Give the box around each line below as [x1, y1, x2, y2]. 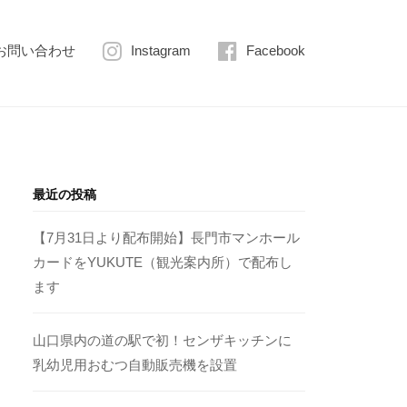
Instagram [131, 43, 191, 58]
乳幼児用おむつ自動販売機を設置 [33, 356, 238, 372]
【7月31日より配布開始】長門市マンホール [33, 230, 301, 246]
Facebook [246, 43, 305, 58]
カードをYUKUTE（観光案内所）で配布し [33, 254, 293, 271]
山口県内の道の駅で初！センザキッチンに [33, 332, 293, 348]
